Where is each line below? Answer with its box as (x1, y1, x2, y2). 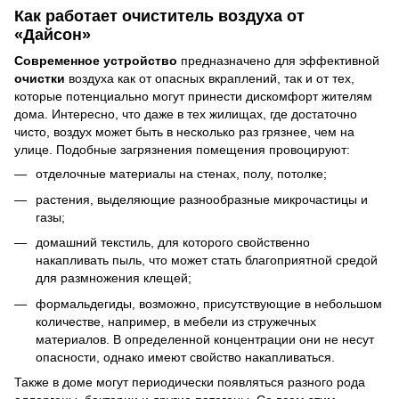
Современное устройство (14, 53, 177, 69)
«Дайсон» (14, 26, 91, 44)
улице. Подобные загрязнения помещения (14, 142, 265, 158)
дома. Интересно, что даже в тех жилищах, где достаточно (14, 107, 357, 122)
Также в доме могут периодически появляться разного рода (14, 374, 365, 389)
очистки (14, 71, 65, 86)
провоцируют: (269, 142, 350, 158)
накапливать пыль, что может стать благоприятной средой (36, 253, 378, 268)
